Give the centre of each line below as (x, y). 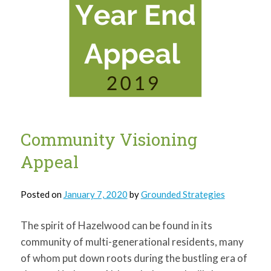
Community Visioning (109, 140)
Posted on (42, 194)
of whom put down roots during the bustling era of (134, 258)
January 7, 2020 (95, 194)
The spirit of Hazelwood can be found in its (116, 226)
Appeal (49, 162)
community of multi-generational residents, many (132, 242)
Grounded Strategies (183, 194)
